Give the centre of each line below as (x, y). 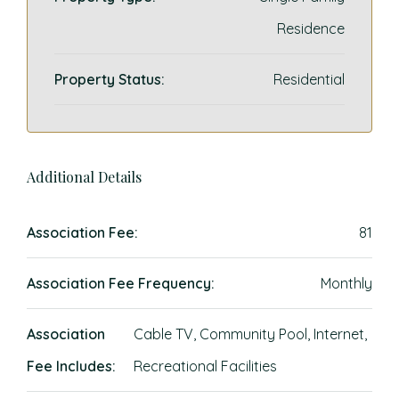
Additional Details (84, 177)
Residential (309, 79)
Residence (311, 28)
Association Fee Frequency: (121, 283)
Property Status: (110, 79)
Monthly (346, 283)
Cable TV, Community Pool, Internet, (251, 334)
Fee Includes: (71, 366)
